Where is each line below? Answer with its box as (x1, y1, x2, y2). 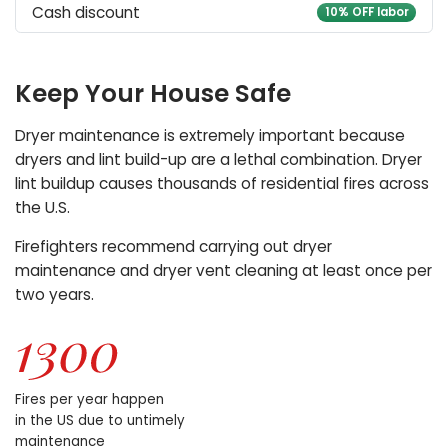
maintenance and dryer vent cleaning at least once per (15, 260, 433, 282)
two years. (15, 284, 95, 306)
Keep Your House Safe (15, 76, 292, 112)
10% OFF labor (324, 4, 409, 21)
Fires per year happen (15, 390, 165, 410)
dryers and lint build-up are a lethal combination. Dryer (15, 148, 423, 170)
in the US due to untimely (15, 411, 186, 431)
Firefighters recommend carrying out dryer (15, 236, 333, 258)
